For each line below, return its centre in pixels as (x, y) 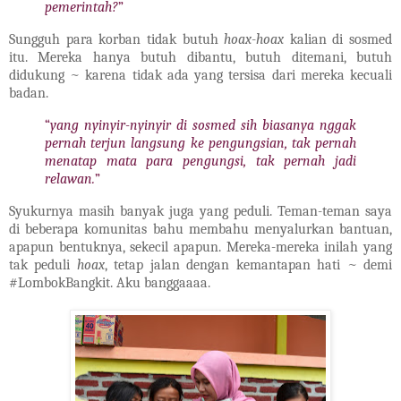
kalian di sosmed (338, 39)
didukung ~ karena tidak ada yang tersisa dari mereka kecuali (200, 75)
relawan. (70, 179)
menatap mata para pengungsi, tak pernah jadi (200, 161)
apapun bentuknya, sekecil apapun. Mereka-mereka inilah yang (200, 247)
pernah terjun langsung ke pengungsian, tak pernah (200, 143)
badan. (29, 93)
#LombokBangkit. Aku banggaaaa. (110, 282)
